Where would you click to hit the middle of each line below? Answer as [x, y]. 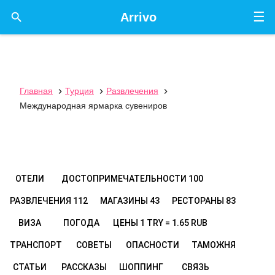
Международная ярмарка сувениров [93, 106]
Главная [36, 91]
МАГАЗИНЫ [125, 201]
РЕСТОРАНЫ [199, 201]
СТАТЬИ [29, 267]
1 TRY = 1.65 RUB [174, 223]
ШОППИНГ [141, 267]
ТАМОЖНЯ [214, 245]
